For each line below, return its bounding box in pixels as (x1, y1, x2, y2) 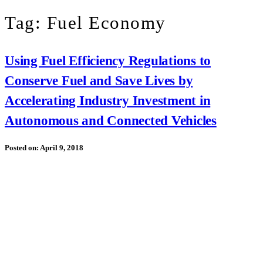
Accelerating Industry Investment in (5, 92, 211, 108)
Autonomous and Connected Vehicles (5, 112, 217, 128)
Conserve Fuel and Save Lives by (5, 72, 193, 88)
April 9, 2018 (40, 143, 83, 152)
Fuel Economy (46, 13, 166, 33)
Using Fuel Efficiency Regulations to (5, 52, 211, 68)
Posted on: (5, 143, 40, 152)
